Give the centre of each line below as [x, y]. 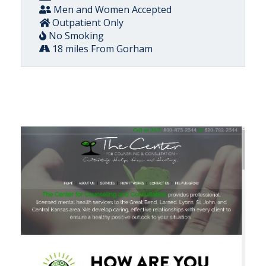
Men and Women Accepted [111, 9]
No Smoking [75, 36]
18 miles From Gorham [101, 49]
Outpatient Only [87, 23]
